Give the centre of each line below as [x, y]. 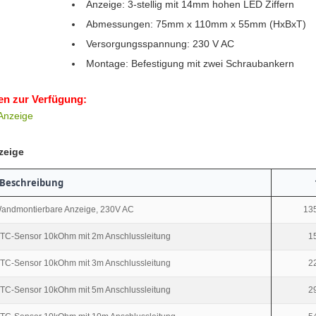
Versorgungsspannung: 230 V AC [160, 44]
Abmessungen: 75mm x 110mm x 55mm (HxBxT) [196, 24]
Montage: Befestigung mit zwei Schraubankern [190, 64]
